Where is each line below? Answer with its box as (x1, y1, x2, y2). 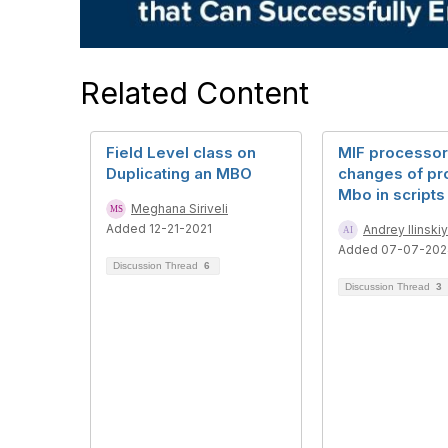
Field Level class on (106, 143, 256, 162)
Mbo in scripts (338, 185, 445, 204)
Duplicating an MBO (106, 164, 252, 183)
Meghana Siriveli (131, 201, 228, 216)
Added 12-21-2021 (106, 221, 212, 236)
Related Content (80, 75, 309, 111)
